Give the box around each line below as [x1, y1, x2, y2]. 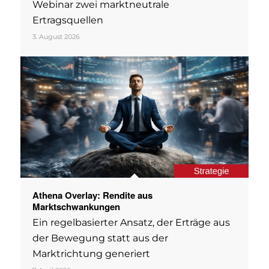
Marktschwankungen [32, 199, 120, 213]
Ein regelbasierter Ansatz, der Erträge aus [32, 216, 230, 228]
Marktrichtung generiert [32, 247, 150, 259]
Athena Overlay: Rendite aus [32, 188, 153, 202]
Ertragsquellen [32, 14, 103, 26]
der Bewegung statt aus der [32, 232, 168, 244]
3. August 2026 [32, 32, 80, 41]
